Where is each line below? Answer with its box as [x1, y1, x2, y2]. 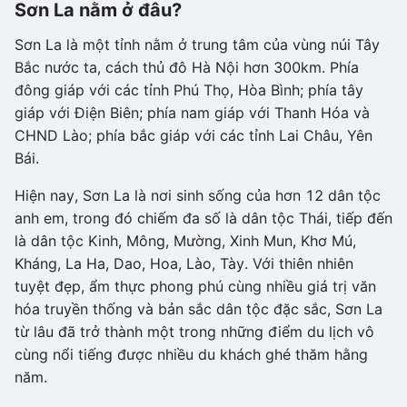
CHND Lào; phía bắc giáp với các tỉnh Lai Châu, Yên [15, 126, 372, 144]
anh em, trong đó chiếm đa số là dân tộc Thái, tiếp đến [15, 209, 392, 227]
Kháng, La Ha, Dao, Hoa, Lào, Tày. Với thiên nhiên [15, 254, 353, 273]
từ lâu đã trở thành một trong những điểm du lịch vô [15, 323, 374, 341]
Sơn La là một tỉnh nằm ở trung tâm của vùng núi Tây [15, 35, 380, 54]
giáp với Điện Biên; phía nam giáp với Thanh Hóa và [15, 104, 370, 122]
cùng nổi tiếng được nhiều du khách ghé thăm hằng [15, 345, 368, 363]
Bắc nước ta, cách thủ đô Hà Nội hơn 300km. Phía [15, 58, 359, 76]
